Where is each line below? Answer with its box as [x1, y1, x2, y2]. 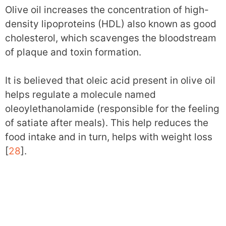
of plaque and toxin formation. [5, 46, 141, 58]
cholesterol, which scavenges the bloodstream [5, 32, 216, 44]
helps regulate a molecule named [5, 89, 156, 101]
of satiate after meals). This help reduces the [5, 117, 208, 129]
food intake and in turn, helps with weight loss [5, 131, 212, 143]
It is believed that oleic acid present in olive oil [5, 75, 215, 87]
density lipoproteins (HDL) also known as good [5, 18, 216, 30]
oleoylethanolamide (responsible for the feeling [5, 103, 219, 115]
